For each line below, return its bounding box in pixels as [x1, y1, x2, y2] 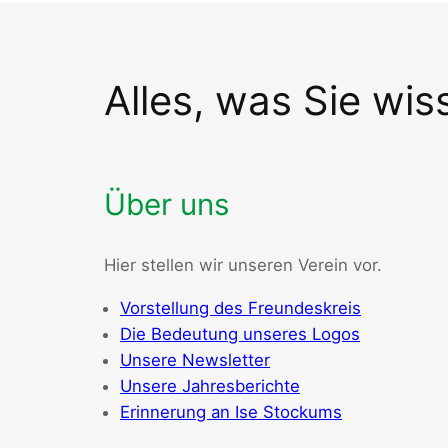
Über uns [104, 186, 229, 223]
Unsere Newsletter [120, 349, 270, 370]
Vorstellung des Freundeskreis [120, 297, 361, 318]
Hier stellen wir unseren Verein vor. [104, 255, 382, 276]
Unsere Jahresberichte [120, 375, 300, 396]
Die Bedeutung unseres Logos [120, 323, 360, 344]
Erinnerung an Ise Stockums [120, 401, 342, 422]
